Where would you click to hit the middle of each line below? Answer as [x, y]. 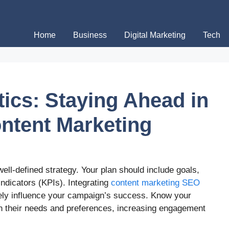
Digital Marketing [155, 35]
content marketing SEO [155, 183]
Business [90, 35]
